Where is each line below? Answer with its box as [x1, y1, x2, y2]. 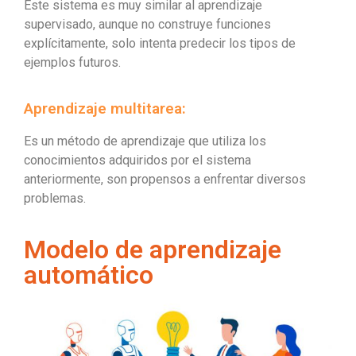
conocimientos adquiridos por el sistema [24, 153, 251, 168]
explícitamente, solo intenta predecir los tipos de [24, 36, 296, 52]
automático [24, 260, 153, 291]
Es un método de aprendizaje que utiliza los [24, 133, 266, 149]
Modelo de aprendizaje [24, 234, 281, 265]
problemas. [24, 191, 86, 207]
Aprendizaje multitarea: [24, 99, 186, 118]
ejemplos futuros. [24, 55, 121, 71]
